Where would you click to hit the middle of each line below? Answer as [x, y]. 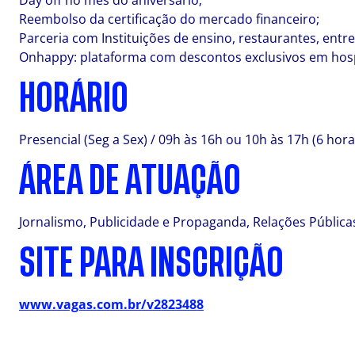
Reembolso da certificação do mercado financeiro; [169, 19]
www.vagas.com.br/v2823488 [111, 304]
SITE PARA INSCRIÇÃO [151, 263]
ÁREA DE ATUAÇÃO [130, 181]
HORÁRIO [74, 98]
